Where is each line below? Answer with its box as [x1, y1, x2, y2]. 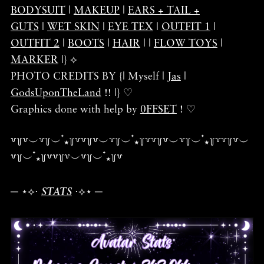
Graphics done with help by [10, 104, 140, 115]
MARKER [10, 55, 58, 65]
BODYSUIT [10, 5, 65, 16]
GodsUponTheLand [10, 88, 101, 98]
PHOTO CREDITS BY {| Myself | [10, 71, 167, 82]
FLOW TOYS [153, 38, 217, 49]
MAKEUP [73, 5, 120, 16]
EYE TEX [107, 22, 153, 32]
